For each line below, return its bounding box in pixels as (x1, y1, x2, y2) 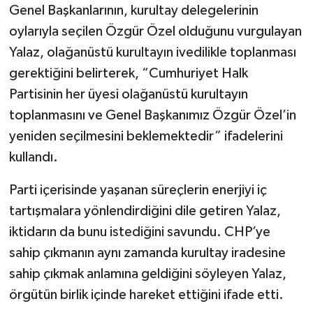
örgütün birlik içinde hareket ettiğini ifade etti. (8, 287, 284, 302)
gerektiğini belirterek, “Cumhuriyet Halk (8, 66, 248, 80)
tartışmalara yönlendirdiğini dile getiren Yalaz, (8, 203, 281, 218)
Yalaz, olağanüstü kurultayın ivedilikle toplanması (8, 45, 296, 59)
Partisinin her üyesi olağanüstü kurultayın (8, 87, 248, 101)
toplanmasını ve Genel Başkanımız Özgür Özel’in (8, 108, 296, 122)
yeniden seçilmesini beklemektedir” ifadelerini (8, 129, 283, 143)
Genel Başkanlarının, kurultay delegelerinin (8, 3, 259, 17)
